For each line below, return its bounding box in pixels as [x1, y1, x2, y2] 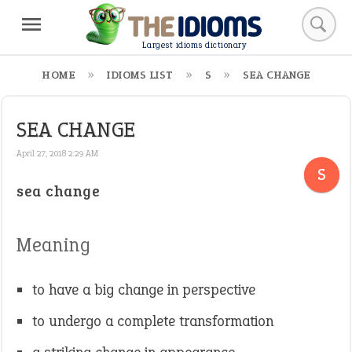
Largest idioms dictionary [141, 39, 247, 52]
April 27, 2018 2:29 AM [16, 148, 98, 159]
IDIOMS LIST [107, 68, 174, 82]
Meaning [16, 232, 90, 258]
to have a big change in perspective [32, 280, 255, 299]
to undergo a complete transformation [32, 311, 273, 331]
